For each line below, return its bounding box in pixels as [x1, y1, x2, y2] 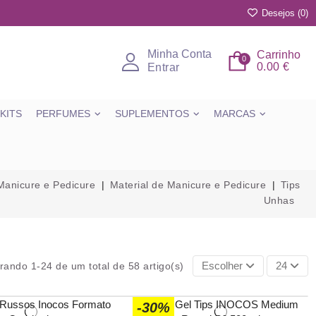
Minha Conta [147, 47, 212, 60]
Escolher [201, 259, 243, 272]
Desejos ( [258, 8, 300, 18]
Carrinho [256, 48, 300, 61]
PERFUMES [36, 107, 90, 119]
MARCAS [214, 107, 255, 119]
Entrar [147, 61, 180, 73]
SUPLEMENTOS [115, 107, 189, 119]
